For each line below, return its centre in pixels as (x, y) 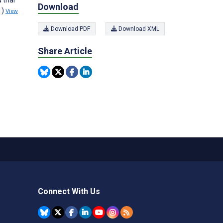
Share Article (65, 51)
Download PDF (70, 29)
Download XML (138, 29)
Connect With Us (69, 191)
